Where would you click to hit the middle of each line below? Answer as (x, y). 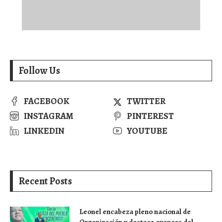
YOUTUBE (147, 131)
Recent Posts (45, 181)
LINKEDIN (44, 131)
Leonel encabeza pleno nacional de (135, 211)
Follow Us (39, 70)
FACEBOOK (47, 101)
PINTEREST (151, 116)
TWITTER (146, 101)
